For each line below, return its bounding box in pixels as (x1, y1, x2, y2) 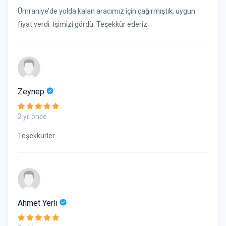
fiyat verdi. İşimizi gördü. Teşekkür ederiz (18, 20, 147, 28)
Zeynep (18, 87, 46, 96)
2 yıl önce (18, 112, 47, 121)
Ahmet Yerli (18, 198, 60, 208)
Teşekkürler (18, 132, 55, 140)
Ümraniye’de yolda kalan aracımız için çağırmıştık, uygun (18, 7, 195, 15)
